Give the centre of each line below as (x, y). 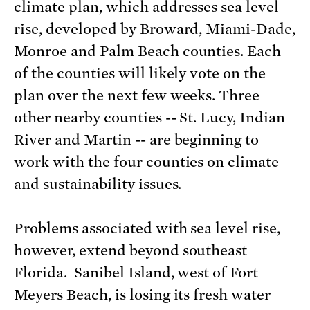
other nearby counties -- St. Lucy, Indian (150, 118)
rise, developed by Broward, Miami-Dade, (155, 29)
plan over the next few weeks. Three (137, 96)
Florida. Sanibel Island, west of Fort (136, 273)
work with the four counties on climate (147, 162)
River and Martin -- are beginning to (137, 140)
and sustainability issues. (98, 184)
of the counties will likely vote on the (140, 74)
